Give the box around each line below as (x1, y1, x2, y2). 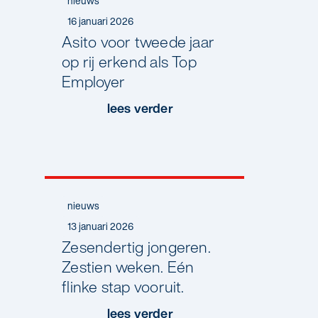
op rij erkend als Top (62, 50, 197, 74)
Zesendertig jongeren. (62, 235, 211, 258)
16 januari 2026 (67, 14, 134, 29)
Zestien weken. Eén (62, 255, 194, 278)
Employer (62, 70, 125, 94)
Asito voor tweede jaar (62, 31, 215, 54)
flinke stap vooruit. (62, 275, 185, 298)
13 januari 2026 (67, 219, 134, 234)
